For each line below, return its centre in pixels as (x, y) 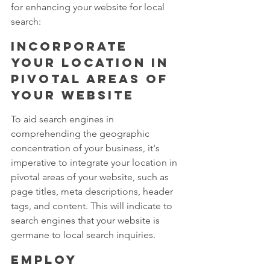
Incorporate (72, 46)
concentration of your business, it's (86, 148)
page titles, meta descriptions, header (93, 192)
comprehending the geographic (81, 134)
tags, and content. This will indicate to (93, 206)
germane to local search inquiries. (83, 235)
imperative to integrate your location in (95, 163)
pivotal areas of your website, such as (91, 177)
